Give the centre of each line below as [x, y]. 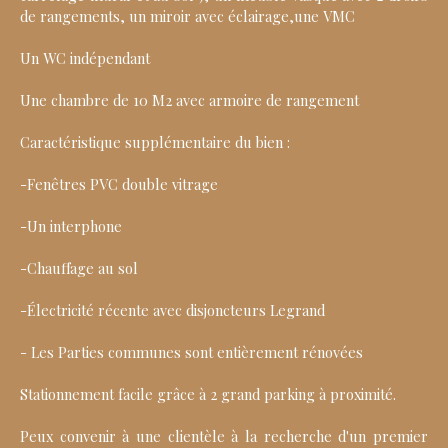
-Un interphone [71, 226]
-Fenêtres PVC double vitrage [119, 184]
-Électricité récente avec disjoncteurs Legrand [172, 310]
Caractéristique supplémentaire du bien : [155, 142]
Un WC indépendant [85, 58]
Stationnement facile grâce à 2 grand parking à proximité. [208, 394]
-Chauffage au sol [79, 268]
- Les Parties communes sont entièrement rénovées [191, 352]
